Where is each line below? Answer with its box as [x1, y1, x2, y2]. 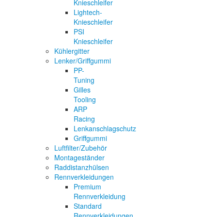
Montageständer [54, 152, 105, 162]
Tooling [74, 94, 96, 104]
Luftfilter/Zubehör [54, 142, 107, 153]
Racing [74, 113, 95, 124]
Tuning [74, 75, 94, 85]
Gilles [74, 84, 91, 94]
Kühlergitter [54, 46, 90, 56]
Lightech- [74, 7, 102, 17]
